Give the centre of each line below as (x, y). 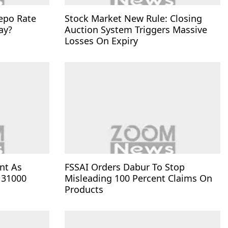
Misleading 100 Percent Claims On (138, 178)
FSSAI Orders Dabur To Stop (125, 167)
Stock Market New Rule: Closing (133, 18)
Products (84, 189)
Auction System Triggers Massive (136, 29)
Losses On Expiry (101, 40)
